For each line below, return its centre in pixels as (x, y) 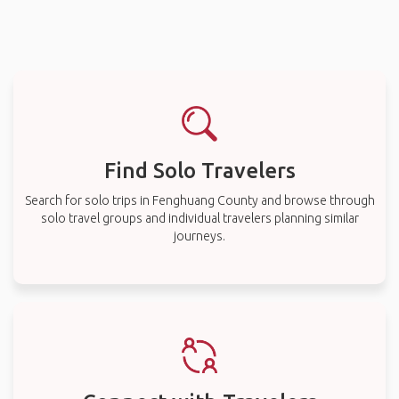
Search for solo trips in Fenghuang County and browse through (199, 200)
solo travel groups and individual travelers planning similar (199, 218)
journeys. (199, 236)
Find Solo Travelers (199, 171)
